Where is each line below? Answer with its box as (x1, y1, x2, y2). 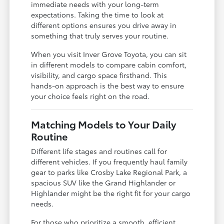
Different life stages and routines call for (31, 145, 167, 156)
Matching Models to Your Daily (31, 116, 176, 131)
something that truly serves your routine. (31, 30, 169, 40)
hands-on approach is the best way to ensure (31, 80, 184, 90)
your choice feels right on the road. (31, 90, 150, 101)
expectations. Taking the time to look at (31, 9, 164, 19)
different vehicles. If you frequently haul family (31, 156, 188, 166)
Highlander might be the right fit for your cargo (31, 187, 191, 198)
